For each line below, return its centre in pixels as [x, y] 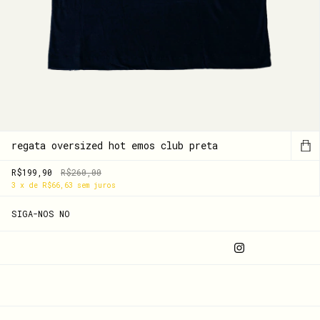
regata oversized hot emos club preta [115, 145]
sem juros [96, 185]
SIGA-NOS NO [41, 213]
